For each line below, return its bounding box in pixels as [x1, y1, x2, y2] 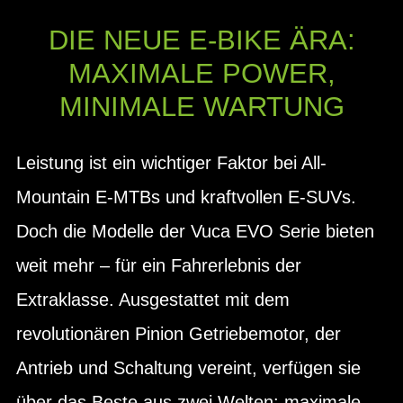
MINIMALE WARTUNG [58, 91, 345, 122]
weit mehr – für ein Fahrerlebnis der [16, 255, 301, 275]
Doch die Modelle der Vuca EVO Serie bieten [16, 220, 374, 241]
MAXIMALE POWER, [67, 58, 336, 89]
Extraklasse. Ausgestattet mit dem [16, 289, 290, 309]
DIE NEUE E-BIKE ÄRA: [48, 24, 355, 56]
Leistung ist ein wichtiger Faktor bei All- [16, 152, 327, 173]
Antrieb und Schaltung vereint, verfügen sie [16, 357, 361, 378]
